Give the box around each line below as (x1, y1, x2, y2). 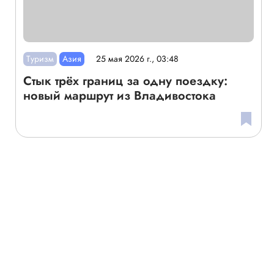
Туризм (26, 52, 54, 65)
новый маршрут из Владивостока (23, 86, 216, 105)
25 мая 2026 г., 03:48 (96, 53, 179, 65)
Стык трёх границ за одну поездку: (23, 72, 228, 90)
